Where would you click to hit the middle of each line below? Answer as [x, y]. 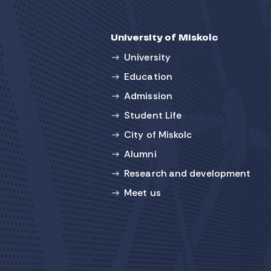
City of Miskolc [158, 135]
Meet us [142, 193]
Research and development [188, 173]
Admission [148, 96]
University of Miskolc [165, 38]
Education [148, 77]
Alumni [140, 154]
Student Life [153, 115]
